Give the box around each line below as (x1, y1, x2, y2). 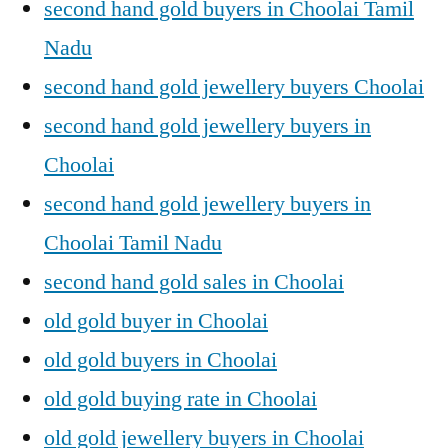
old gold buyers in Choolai (44, 346, 277, 374)
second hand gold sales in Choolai (44, 268, 344, 296)
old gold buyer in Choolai (44, 307, 268, 335)
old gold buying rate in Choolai (44, 385, 317, 413)
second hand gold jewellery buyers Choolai (44, 73, 424, 101)
